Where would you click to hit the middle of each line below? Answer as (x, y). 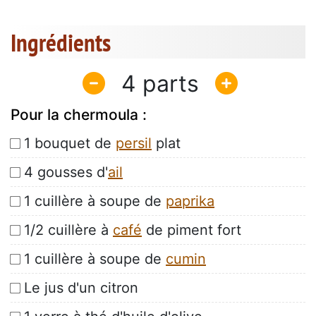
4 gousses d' (66, 172)
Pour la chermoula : (79, 115)
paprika (190, 201)
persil (134, 144)
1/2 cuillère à (68, 230)
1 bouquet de (70, 144)
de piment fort (192, 230)
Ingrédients (61, 43)
